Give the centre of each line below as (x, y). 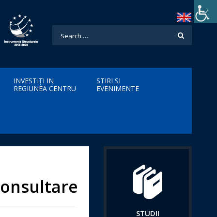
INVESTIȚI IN (34, 81)
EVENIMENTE (118, 88)
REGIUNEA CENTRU (45, 88)
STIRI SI (108, 81)
